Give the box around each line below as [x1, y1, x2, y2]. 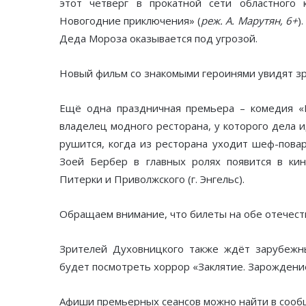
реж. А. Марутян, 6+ [201, 14, 298, 28]
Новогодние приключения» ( [59, 14, 201, 28]
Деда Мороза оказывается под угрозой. [59, 31, 258, 46]
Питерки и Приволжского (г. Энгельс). [59, 172, 245, 186]
